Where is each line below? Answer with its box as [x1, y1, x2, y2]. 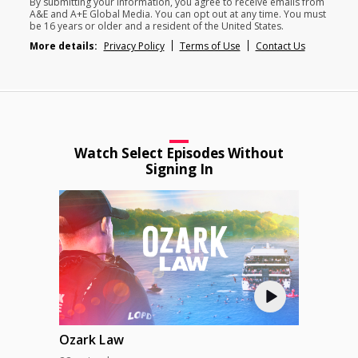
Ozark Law [59, 330, 124, 348]
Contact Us [255, 39, 305, 54]
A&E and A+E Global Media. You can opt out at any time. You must [29, 7, 326, 22]
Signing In [145, 160, 213, 179]
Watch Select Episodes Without [74, 144, 284, 163]
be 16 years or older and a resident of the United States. [29, 19, 284, 34]
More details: [29, 39, 100, 54]
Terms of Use [179, 39, 241, 54]
